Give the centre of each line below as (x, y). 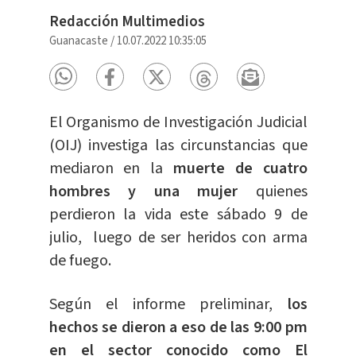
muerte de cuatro (235, 169)
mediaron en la (106, 169)
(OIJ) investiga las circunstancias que (178, 146)
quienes (281, 192)
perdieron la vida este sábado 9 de (178, 215)
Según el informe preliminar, (168, 305)
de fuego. (80, 261)
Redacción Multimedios (127, 22)
